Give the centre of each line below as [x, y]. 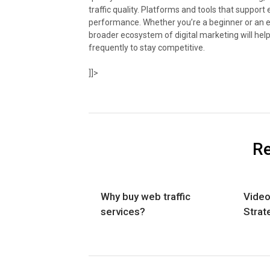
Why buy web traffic [146, 197]
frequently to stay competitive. [147, 48]
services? [123, 212]
